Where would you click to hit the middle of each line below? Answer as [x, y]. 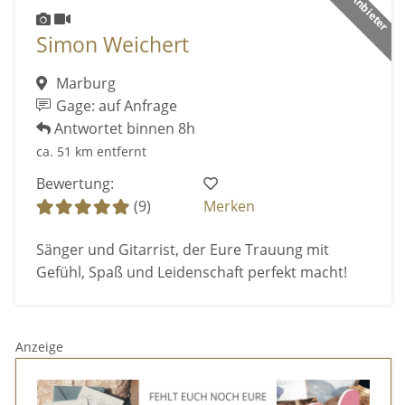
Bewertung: [75, 184]
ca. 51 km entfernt [91, 151]
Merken [230, 207]
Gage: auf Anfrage [115, 105]
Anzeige [40, 347]
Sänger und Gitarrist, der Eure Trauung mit [182, 249]
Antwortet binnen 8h [122, 128]
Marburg [84, 83]
